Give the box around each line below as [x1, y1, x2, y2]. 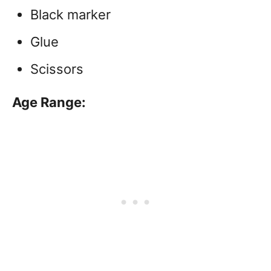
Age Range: [12, 94, 86, 111]
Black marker [30, 7, 111, 23]
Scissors [30, 61, 83, 77]
